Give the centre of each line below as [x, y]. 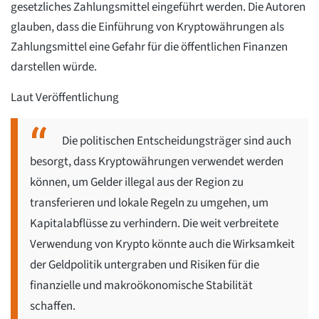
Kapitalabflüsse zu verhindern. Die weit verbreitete [154, 223]
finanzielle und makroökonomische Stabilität [141, 285]
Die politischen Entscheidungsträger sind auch [177, 141]
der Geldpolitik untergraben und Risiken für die [145, 265]
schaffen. [53, 306]
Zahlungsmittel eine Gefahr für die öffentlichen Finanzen [149, 47]
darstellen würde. [54, 67]
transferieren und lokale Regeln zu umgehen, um [149, 203]
